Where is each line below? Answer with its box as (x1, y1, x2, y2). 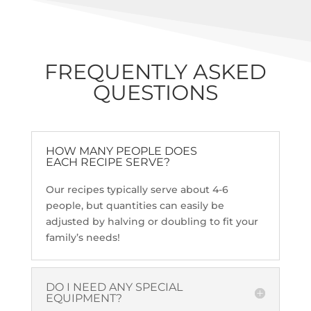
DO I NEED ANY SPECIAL (45, 280, 183, 294)
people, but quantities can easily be (45, 199, 224, 212)
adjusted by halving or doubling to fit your (45, 215, 258, 228)
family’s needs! (45, 230, 120, 244)
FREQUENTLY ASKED (44, 58, 267, 85)
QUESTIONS (92, 79, 218, 106)
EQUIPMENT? (45, 291, 122, 305)
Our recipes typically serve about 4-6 (45, 183, 228, 196)
